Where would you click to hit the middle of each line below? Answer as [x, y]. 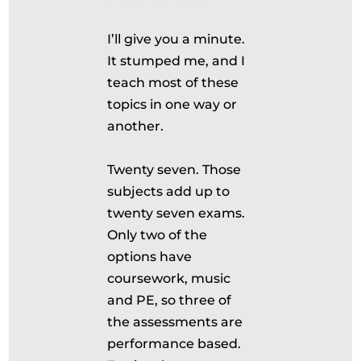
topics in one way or [172, 104]
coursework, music [169, 278]
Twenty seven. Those [174, 170]
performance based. [176, 344]
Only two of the [158, 235]
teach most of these [173, 83]
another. [137, 126]
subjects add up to [169, 191]
